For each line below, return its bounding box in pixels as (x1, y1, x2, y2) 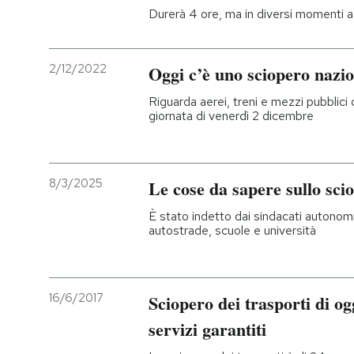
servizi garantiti (149, 316, 266, 343)
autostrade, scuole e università (149, 222, 316, 239)
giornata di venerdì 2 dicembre (149, 107, 314, 125)
